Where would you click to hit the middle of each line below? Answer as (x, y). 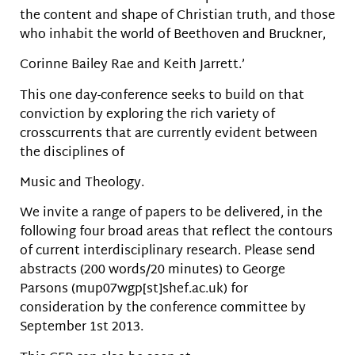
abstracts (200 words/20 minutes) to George (153, 271)
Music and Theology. (82, 184)
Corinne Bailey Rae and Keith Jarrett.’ (132, 66)
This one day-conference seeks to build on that (162, 96)
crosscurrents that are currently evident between (169, 134)
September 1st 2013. (82, 328)
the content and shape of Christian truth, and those (177, 16)
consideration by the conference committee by (163, 309)
